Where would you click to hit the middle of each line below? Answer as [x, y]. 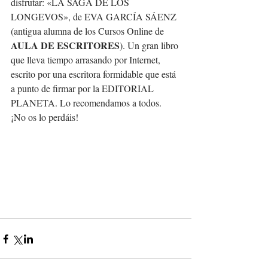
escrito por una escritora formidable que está [95, 74]
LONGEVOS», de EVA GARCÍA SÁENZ [95, 16]
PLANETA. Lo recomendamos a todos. [87, 103]
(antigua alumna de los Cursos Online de [89, 31]
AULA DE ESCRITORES [65, 45]
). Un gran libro [150, 45]
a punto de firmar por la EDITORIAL [83, 88]
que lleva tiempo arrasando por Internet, [87, 60]
